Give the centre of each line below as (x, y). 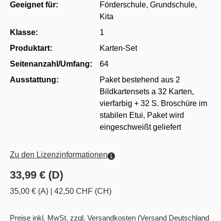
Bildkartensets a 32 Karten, (147, 92)
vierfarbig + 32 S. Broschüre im (153, 104)
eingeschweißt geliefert (140, 127)
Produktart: (31, 48)
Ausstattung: (34, 80)
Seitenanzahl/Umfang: (51, 64)
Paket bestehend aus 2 (140, 80)
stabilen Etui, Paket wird (142, 115)
